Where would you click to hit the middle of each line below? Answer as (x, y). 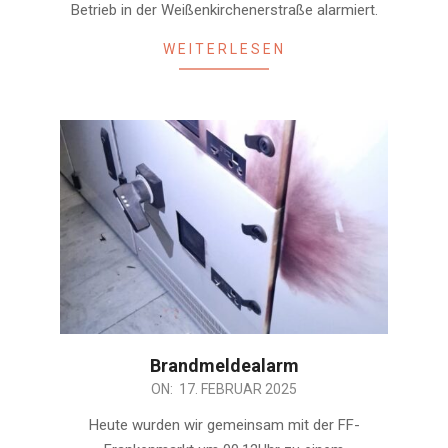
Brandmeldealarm (224, 366)
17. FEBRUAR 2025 (238, 389)
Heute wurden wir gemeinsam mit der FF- (224, 425)
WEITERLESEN (224, 49)
